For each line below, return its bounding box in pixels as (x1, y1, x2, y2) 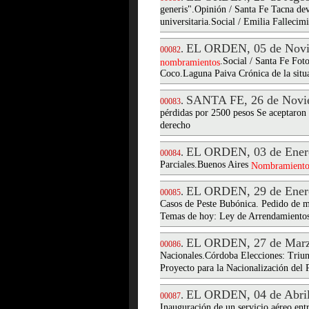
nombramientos (160, 57, 220, 68)
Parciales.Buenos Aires (160, 159, 251, 171)
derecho (160, 120, 190, 132)
